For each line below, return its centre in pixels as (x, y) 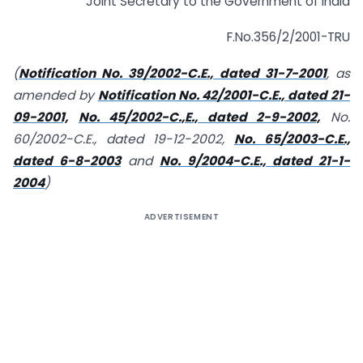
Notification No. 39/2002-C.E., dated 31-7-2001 (173, 74)
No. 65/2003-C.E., (292, 139)
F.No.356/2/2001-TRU (288, 37)
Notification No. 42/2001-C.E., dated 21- (224, 96)
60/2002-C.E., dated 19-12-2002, (124, 139)
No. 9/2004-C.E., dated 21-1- (255, 161)
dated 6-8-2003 (67, 161)
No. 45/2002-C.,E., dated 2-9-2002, (199, 117)
